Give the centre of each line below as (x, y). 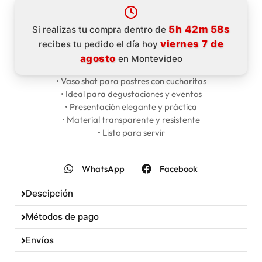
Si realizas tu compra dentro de (101, 29)
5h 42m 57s (199, 29)
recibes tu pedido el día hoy (99, 44)
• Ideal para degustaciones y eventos (131, 94)
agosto (98, 58)
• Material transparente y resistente (131, 119)
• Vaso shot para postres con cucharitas (131, 81)
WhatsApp (103, 168)
